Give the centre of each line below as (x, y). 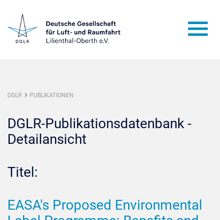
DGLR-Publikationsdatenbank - (99, 124)
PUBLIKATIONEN (52, 95)
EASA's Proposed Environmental (105, 205)
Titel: (23, 172)
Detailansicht (47, 139)
